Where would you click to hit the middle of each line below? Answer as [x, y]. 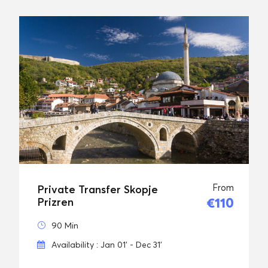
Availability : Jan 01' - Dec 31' [107, 245]
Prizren [55, 202]
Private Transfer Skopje [98, 190]
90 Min [65, 226]
